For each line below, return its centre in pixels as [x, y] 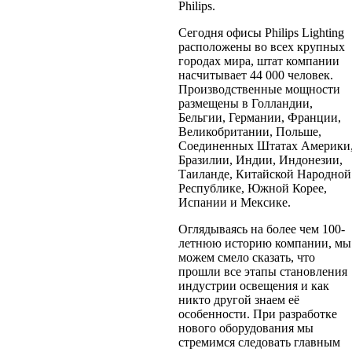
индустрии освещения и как [253, 285]
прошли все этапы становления [262, 271]
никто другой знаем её [238, 299]
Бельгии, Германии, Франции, [259, 117]
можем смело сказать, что [246, 257]
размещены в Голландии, [245, 103]
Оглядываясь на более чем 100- [261, 229]
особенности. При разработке [257, 313]
